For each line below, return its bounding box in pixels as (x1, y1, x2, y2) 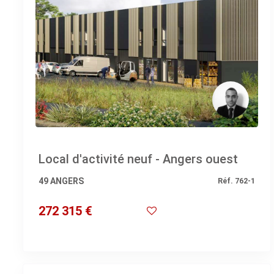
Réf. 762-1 (218, 176, 256, 185)
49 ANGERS (39, 176, 84, 186)
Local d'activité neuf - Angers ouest (39, 151, 238, 166)
